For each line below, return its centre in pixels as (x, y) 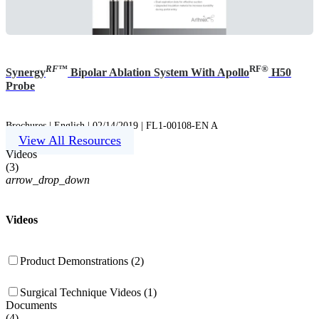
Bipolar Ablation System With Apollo (158, 72)
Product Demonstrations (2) (82, 261)
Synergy (26, 72)
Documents (31, 305)
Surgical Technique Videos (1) (89, 292)
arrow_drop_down (48, 180)
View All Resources (70, 141)
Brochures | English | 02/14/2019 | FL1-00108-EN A (112, 126)
